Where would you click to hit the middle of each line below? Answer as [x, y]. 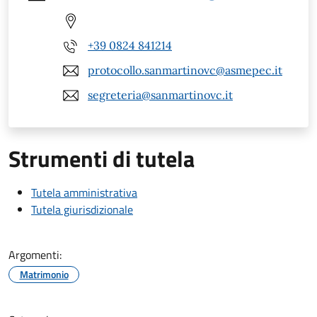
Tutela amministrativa [84, 192]
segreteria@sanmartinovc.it [160, 95]
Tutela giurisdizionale [82, 209]
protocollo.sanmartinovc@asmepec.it [185, 70]
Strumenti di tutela [102, 158]
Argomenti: [35, 254]
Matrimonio [44, 274]
